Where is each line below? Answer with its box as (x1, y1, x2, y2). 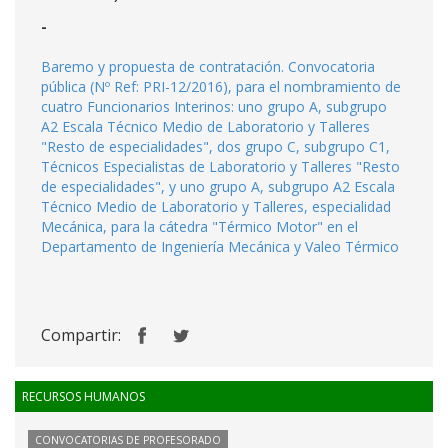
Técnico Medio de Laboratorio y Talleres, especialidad (41, 197, 391, 216)
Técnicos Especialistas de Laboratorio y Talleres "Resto (41, 157, 400, 176)
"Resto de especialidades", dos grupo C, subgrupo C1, (41, 137, 390, 156)
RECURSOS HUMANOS (22, 388, 145, 405)
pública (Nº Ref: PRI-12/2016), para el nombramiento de (41, 77, 401, 96)
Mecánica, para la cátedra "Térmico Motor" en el (41, 217, 358, 236)
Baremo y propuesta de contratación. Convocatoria (41, 57, 375, 76)
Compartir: (41, 324, 121, 346)
